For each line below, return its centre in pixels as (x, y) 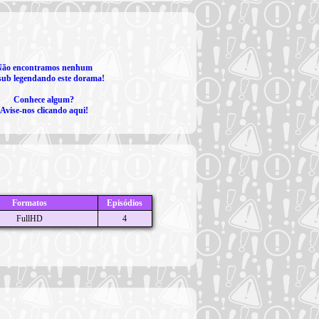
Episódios (125, 203)
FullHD (30, 219)
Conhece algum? (44, 100)
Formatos (30, 203)
